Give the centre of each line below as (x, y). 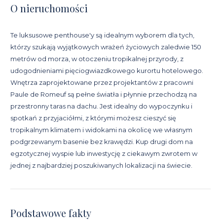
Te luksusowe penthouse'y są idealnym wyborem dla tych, (102, 35)
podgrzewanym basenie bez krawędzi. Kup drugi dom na (102, 141)
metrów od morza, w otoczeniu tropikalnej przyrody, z (97, 58)
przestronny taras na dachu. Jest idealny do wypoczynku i (101, 106)
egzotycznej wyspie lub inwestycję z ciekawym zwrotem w (104, 153)
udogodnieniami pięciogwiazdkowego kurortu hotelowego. (107, 70)
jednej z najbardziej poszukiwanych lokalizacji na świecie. (101, 165)
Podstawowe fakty (51, 213)
